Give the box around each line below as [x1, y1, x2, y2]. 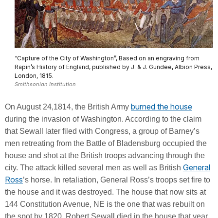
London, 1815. [15, 72, 54, 80]
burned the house [131, 102, 192, 112]
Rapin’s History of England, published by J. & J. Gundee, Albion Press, [15, 63, 212, 71]
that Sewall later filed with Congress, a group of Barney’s [5, 127, 200, 136]
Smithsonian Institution [15, 81, 76, 88]
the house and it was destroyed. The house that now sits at [5, 188, 206, 197]
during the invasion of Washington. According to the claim [5, 115, 201, 124]
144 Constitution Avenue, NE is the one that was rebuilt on [5, 200, 205, 209]
